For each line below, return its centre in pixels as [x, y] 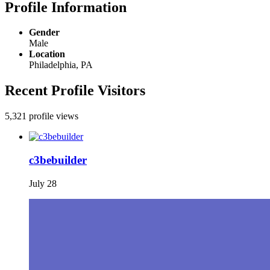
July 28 [43, 183]
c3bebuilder [58, 160]
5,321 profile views [42, 116]
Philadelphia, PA [61, 65]
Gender [44, 33]
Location [47, 54]
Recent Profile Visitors [75, 91]
